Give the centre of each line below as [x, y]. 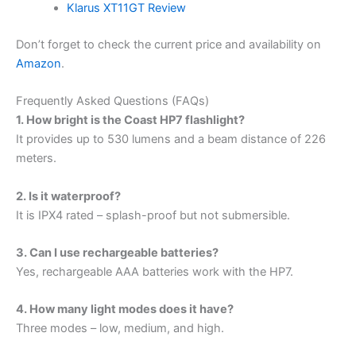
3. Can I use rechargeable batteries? [117, 253]
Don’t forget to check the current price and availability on [168, 45]
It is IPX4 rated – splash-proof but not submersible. [153, 215]
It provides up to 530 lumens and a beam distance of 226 [171, 139]
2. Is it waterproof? [68, 196]
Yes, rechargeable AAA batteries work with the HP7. [155, 272]
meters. [36, 159]
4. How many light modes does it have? [125, 310]
